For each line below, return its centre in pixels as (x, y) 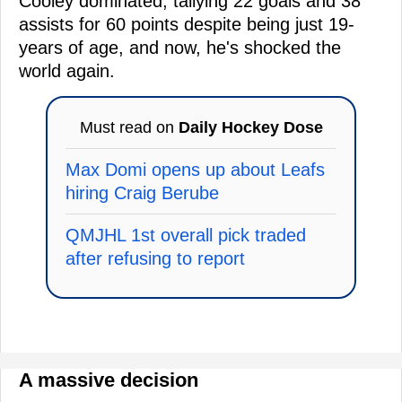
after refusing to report (155, 258)
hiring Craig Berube (142, 192)
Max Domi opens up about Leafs (195, 169)
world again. (67, 70)
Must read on (129, 127)
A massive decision (109, 380)
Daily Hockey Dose (250, 127)
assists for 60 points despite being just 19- (187, 24)
